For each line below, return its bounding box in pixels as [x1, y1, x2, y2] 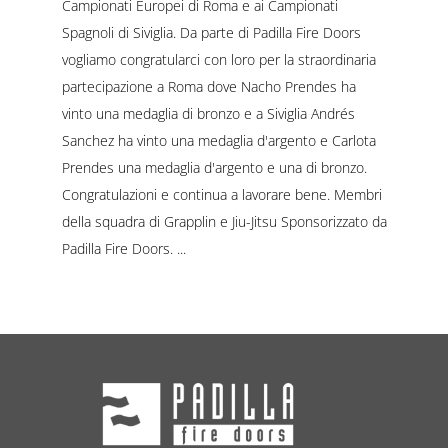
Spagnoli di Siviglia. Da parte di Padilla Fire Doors [61, 22, 361, 42]
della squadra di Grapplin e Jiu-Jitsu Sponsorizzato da [61, 211, 387, 231]
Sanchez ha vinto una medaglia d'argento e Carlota [61, 130, 376, 150]
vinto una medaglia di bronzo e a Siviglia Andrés [61, 103, 355, 123]
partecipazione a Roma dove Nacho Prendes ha [61, 76, 356, 96]
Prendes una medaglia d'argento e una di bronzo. [61, 157, 367, 177]
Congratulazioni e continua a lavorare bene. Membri [61, 184, 382, 204]
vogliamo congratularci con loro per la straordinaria [61, 49, 376, 69]
